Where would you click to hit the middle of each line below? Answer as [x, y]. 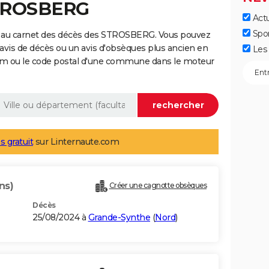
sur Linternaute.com [76, 142]
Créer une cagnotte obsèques [158, 186]
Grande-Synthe [119, 218]
